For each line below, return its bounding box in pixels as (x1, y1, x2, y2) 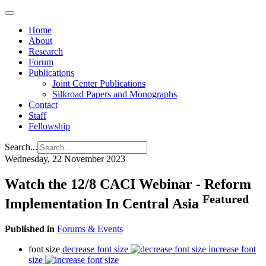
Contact (28, 100, 58, 110)
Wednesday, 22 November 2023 (5, 154, 125, 164)
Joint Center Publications (52, 78, 145, 88)
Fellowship (28, 121, 70, 131)
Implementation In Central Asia (5, 195, 202, 211)
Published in (5, 223, 55, 234)
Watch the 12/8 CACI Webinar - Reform (5, 176, 251, 192)
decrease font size (62, 243, 128, 254)
